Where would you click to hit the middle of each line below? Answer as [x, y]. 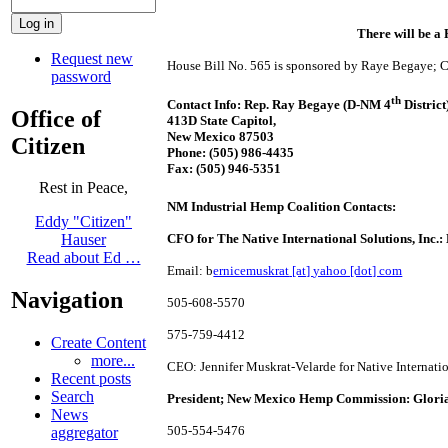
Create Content [98, 343]
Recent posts [91, 379]
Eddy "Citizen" [83, 222]
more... [113, 361]
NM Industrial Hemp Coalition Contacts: [282, 206]
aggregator [84, 433]
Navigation [67, 300]
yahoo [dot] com [358, 270]
